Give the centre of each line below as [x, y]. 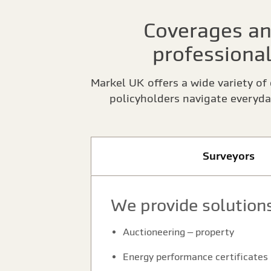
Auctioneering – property [178, 232]
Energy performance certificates [195, 256]
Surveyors [229, 156]
